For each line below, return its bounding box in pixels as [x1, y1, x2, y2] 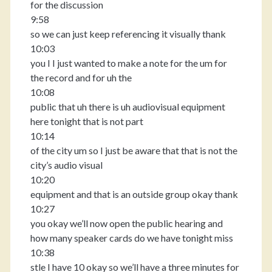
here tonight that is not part [30, 115, 143, 127]
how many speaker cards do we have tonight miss [30, 232, 233, 243]
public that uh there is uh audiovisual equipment [30, 101, 225, 112]
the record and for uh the [30, 72, 132, 83]
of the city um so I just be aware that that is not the [30, 144, 237, 156]
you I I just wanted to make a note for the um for [30, 57, 227, 69]
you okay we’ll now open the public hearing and [30, 217, 223, 229]
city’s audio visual [30, 159, 103, 171]
